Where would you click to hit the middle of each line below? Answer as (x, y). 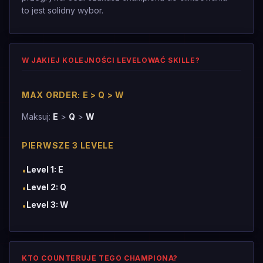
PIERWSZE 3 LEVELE (68, 145)
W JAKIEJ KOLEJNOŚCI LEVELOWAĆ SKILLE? (111, 60)
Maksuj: (37, 117)
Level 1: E (45, 169)
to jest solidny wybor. (63, 10)
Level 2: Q (46, 187)
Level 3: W (48, 205)
